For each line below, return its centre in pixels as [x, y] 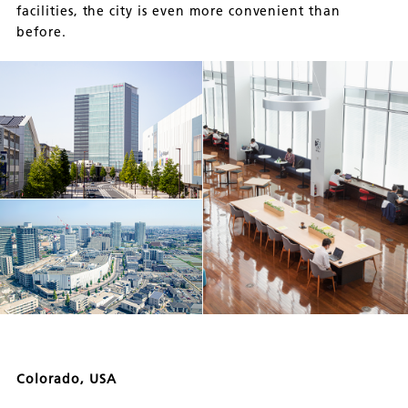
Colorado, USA [66, 379]
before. [41, 32]
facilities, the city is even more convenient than [179, 11]
